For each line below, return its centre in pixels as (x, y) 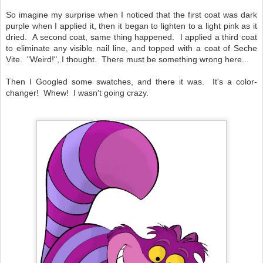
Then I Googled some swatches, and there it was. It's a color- (131, 81)
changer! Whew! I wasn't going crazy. (77, 92)
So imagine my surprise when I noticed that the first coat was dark (131, 14)
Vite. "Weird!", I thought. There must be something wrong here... (127, 59)
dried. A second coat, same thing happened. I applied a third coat (131, 37)
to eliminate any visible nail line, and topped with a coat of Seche (131, 48)
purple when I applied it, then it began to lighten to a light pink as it (131, 26)
